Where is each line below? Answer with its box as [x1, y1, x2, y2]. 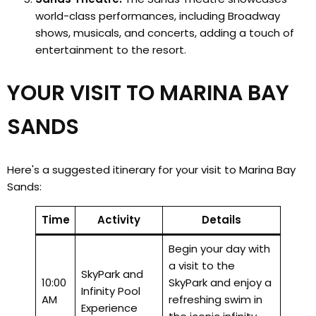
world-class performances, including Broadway [35, 8, 280, 24]
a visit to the [168, 258, 235, 274]
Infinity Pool [80, 284, 140, 299]
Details [202, 212, 241, 228]
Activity [97, 212, 140, 228]
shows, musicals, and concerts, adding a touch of [35, 25, 294, 41]
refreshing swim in [168, 292, 262, 308]
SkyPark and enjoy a [168, 275, 272, 291]
